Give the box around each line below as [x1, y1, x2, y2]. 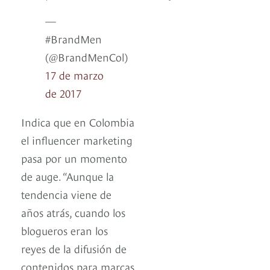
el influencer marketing [21, 132, 133, 148]
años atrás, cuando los [21, 204, 125, 220]
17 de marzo [45, 67, 104, 83]
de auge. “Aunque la [21, 168, 114, 184]
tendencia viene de [21, 186, 111, 202]
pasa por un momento [21, 150, 127, 166]
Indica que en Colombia [21, 114, 134, 130]
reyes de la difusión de [21, 240, 127, 256]
